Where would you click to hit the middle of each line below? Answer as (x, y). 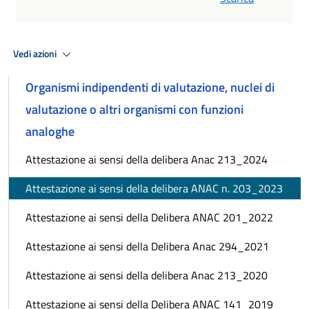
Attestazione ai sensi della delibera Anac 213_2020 (147, 276)
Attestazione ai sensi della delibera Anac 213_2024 (147, 160)
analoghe (50, 132)
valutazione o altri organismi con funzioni (134, 110)
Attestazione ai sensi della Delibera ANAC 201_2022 (149, 218)
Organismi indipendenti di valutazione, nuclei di (150, 88)
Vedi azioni (36, 53)
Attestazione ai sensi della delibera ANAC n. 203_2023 (154, 189)
